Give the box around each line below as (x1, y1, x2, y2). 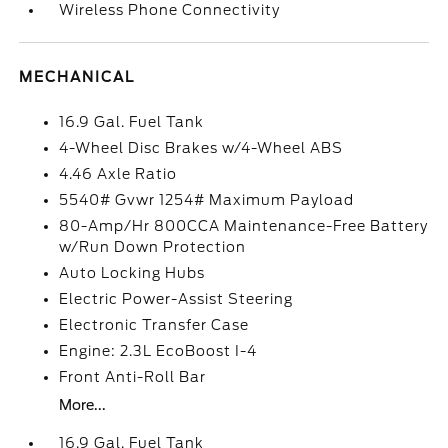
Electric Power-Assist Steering (59, 291, 294, 308)
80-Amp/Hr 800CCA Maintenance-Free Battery (59, 218, 429, 235)
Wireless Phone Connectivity (59, 2, 281, 19)
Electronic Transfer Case (59, 317, 250, 334)
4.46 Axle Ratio (59, 166, 178, 183)
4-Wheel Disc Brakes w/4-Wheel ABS (59, 140, 344, 157)
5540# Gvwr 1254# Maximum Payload (59, 192, 355, 209)
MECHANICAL (19, 69, 136, 86)
